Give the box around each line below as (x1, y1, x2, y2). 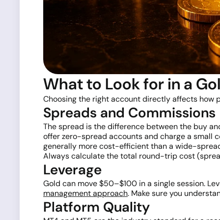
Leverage (43, 160, 102, 179)
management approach (43, 188, 128, 198)
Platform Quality (43, 197, 150, 216)
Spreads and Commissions (43, 103, 216, 122)
